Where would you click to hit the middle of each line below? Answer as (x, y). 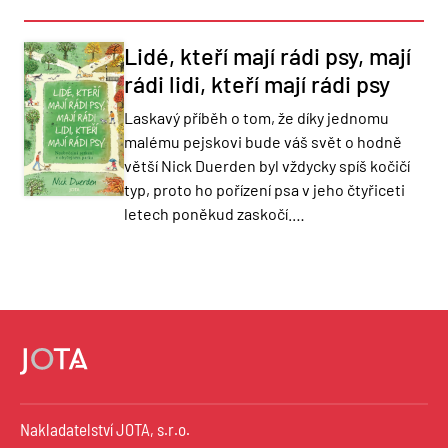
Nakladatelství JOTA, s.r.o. (105, 428)
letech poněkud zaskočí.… (214, 213)
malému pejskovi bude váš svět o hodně (263, 141)
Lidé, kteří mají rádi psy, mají (267, 55)
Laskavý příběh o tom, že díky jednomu (256, 117)
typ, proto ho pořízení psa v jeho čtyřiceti (264, 189)
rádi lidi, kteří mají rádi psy (257, 83)
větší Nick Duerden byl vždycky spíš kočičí (267, 165)
